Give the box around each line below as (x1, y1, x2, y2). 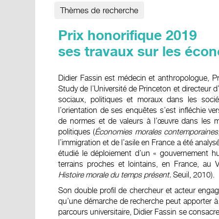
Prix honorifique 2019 (58, 29, 197, 44)
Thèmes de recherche (60, 5, 138, 15)
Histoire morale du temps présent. (58, 170, 171, 179)
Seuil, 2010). (171, 170, 215, 179)
